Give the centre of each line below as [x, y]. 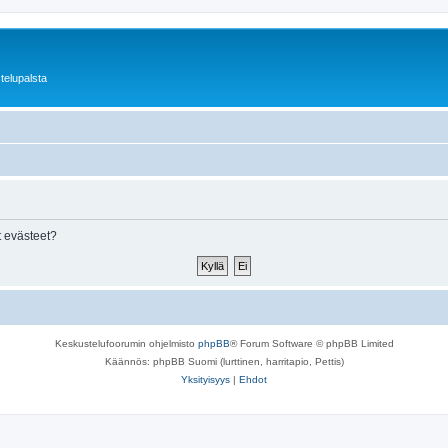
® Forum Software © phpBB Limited [311, 343]
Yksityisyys [205, 379]
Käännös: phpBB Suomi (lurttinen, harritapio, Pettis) [224, 361]
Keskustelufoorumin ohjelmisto [126, 343]
